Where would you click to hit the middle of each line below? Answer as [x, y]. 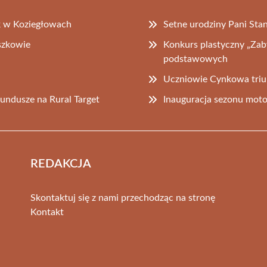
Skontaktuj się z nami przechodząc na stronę [122, 198]
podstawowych [196, 59]
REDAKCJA [60, 164]
